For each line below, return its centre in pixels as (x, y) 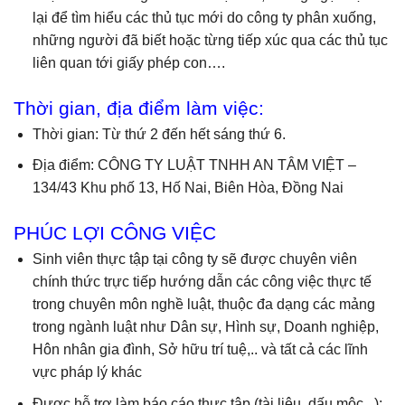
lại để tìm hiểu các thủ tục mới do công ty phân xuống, (204, 17)
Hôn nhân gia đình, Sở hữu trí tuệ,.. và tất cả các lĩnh (200, 349)
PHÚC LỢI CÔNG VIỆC (115, 232)
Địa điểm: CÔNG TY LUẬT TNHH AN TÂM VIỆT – (194, 165)
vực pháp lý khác (87, 372)
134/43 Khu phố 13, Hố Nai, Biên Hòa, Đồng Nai (188, 188)
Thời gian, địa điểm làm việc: (139, 108)
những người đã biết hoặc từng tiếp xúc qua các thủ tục (210, 40)
